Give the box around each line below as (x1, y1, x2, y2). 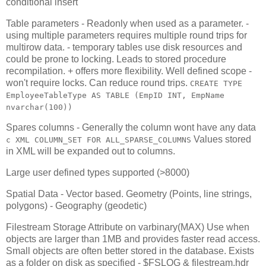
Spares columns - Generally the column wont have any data (6, 122, 256, 133)
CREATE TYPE (190, 78, 242, 88)
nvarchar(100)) (6, 102, 72, 112)
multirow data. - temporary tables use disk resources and (6, 42, 242, 52)
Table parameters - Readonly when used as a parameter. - (6, 18, 249, 28)
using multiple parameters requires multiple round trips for (6, 30, 247, 40)
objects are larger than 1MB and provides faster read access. (6, 233, 260, 244)
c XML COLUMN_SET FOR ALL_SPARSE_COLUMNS (6, 135, 191, 145)
